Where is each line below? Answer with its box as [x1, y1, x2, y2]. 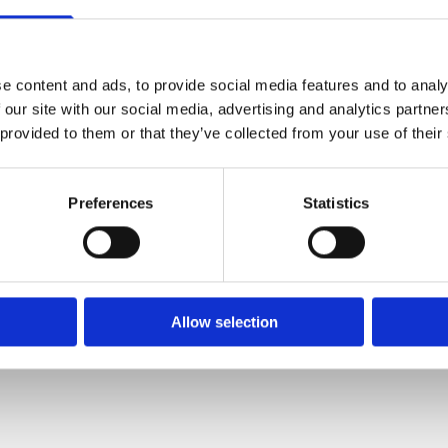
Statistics [303, 194, 369, 212]
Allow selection [170, 313, 278, 331]
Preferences [68, 194, 154, 212]
